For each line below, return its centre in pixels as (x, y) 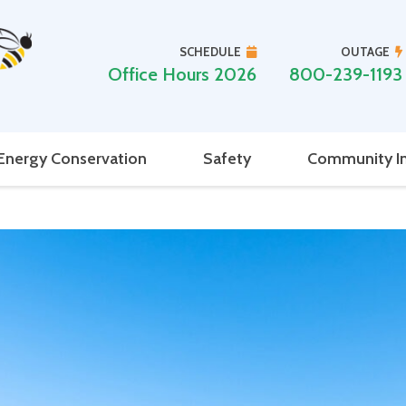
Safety (227, 158)
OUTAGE (365, 52)
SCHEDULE (210, 52)
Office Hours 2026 (182, 75)
